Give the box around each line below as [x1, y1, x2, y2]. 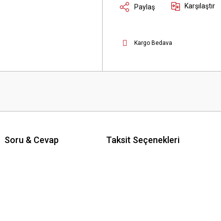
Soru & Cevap [4, 134, 59, 145]
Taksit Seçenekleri [106, 134, 180, 145]
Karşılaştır [184, 2, 215, 10]
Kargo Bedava [134, 39, 172, 46]
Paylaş [134, 2, 155, 11]
